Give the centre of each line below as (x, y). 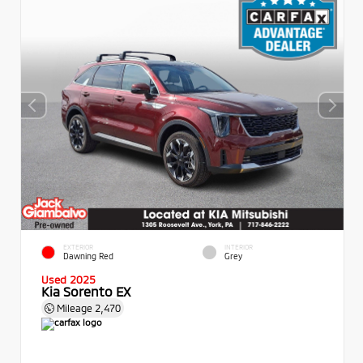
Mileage (75, 307)
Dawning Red (88, 256)
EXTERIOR (78, 248)
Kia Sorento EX (86, 291)
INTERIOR (239, 248)
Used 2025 (68, 279)
